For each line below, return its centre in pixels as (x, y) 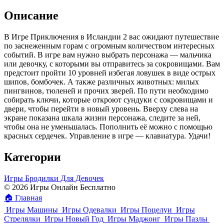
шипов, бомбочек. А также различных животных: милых (101, 82)
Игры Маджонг (134, 218)
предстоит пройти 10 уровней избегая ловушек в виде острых (110, 73)
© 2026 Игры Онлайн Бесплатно (60, 187)
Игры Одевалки (89, 209)
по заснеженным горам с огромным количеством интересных (109, 46)
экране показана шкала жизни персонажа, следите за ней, (102, 118)
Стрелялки (22, 218)
